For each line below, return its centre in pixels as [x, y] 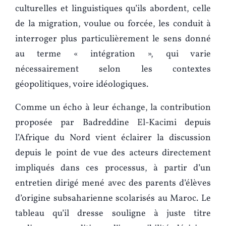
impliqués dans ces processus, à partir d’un [113, 168]
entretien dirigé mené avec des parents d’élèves [113, 184]
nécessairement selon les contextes [113, 70]
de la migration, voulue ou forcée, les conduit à [113, 24]
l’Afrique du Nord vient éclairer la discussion [113, 138]
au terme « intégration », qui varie [113, 54]
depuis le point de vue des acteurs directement [113, 153]
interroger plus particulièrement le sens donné [113, 39]
